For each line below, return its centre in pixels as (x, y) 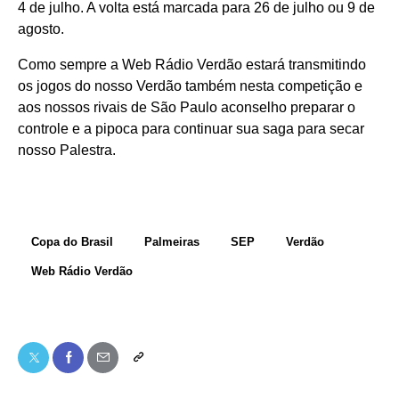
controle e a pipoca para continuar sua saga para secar (191, 129)
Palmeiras (172, 242)
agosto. (41, 29)
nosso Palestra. (67, 151)
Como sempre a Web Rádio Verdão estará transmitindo (192, 65)
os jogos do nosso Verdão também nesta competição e (190, 86)
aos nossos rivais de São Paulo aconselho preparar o (187, 108)
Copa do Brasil (72, 242)
